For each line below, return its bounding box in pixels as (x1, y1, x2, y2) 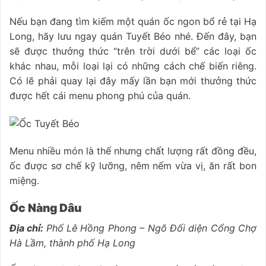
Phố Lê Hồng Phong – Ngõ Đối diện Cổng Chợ (46, 221, 257, 234)
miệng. (9, 175, 42, 187)
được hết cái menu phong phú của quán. (9, 90, 194, 102)
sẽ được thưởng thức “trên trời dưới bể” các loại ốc (9, 45, 256, 58)
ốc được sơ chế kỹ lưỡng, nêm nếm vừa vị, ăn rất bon (9, 160, 256, 172)
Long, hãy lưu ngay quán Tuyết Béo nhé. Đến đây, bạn (9, 30, 256, 43)
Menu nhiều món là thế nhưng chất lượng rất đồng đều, (9, 145, 256, 157)
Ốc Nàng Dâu (9, 200, 81, 215)
